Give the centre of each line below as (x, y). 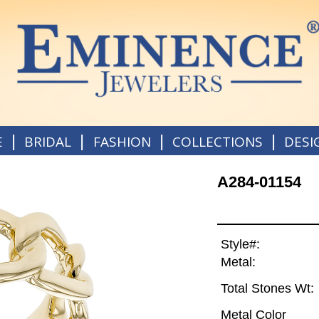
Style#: (240, 245)
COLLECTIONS (217, 141)
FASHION (122, 141)
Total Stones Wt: (267, 289)
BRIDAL (48, 141)
